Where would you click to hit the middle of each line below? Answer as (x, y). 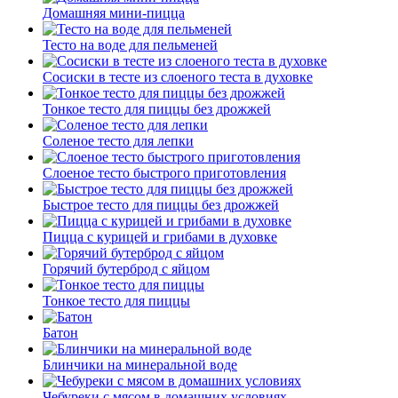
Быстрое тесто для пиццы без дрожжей (161, 204)
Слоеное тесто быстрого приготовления (164, 172)
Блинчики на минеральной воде (140, 364)
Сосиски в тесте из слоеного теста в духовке (178, 76)
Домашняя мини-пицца (114, 12)
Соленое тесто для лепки (118, 140)
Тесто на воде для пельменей (130, 44)
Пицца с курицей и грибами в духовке (160, 236)
